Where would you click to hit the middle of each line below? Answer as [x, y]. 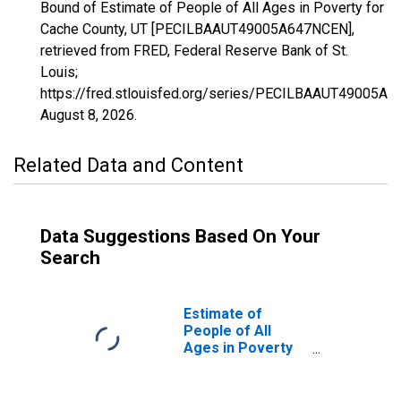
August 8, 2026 [87, 115]
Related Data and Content [128, 165]
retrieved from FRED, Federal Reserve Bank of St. [194, 51]
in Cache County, [239, 365]
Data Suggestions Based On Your [180, 236]
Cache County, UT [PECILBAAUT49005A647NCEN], [197, 29]
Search [70, 258]
